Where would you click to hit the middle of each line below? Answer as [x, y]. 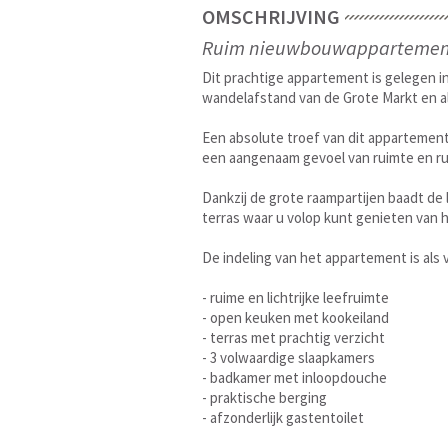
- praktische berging [264, 397]
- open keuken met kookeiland [295, 317]
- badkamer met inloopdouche [294, 377]
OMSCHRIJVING [271, 16]
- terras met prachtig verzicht [293, 337]
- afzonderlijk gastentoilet [283, 417]
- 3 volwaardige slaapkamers [288, 357]
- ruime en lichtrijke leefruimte [295, 297]
